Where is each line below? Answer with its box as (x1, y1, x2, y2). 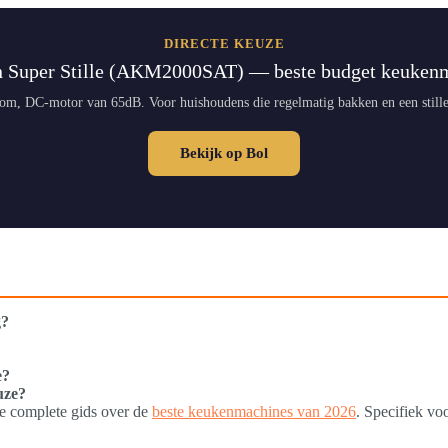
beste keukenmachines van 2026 (152, 402, 356, 420)
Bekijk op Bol (180, 144, 268, 161)
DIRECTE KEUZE (163, 35, 285, 51)
